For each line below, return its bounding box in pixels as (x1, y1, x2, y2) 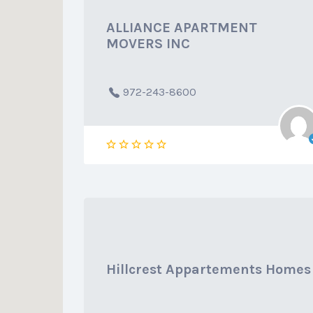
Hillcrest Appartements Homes (105, 261, 311, 277)
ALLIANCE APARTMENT (105, 20, 257, 36)
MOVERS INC (105, 36, 190, 52)
